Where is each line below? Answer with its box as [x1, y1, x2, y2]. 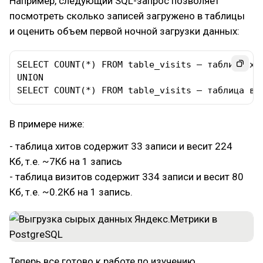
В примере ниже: [9, 118, 85, 130]
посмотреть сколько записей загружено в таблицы [9, 10, 245, 22]
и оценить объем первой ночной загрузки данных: [9, 25, 240, 37]
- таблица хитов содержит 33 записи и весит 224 [9, 140, 232, 152]
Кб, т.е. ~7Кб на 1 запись [9, 156, 122, 167]
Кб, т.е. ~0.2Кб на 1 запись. [9, 186, 133, 198]
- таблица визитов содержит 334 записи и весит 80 [9, 171, 244, 183]
